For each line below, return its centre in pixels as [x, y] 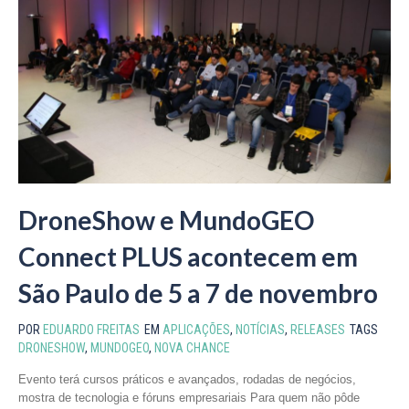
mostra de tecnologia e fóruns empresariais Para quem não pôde [189, 398]
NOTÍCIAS [260, 330]
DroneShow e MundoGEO [166, 220]
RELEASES [318, 330]
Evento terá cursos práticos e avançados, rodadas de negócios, [187, 380]
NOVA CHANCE [192, 348]
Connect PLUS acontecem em [188, 257]
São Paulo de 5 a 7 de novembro [198, 294]
